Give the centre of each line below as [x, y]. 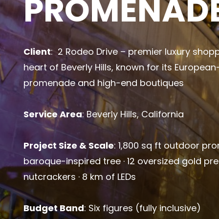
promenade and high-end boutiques [104, 83]
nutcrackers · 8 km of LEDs [80, 176]
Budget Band [54, 208]
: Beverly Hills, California [133, 114]
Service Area [53, 114]
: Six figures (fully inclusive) [142, 208]
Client [37, 51]
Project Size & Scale [69, 145]
